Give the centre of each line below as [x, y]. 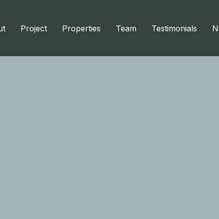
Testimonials [174, 28]
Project [34, 28]
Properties [81, 28]
